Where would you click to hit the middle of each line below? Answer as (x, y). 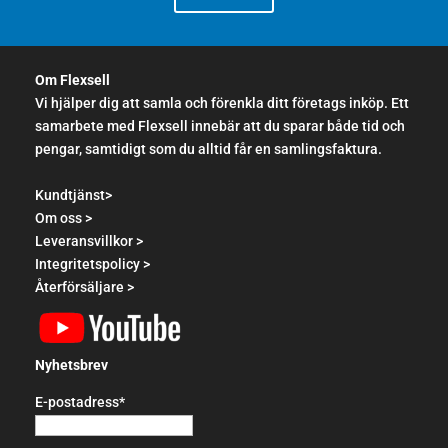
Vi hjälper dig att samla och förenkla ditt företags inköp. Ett (222, 102)
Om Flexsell (72, 79)
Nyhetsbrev (71, 364)
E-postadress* (80, 401)
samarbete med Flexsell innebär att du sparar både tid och (220, 125)
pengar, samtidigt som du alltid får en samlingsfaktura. (208, 148)
